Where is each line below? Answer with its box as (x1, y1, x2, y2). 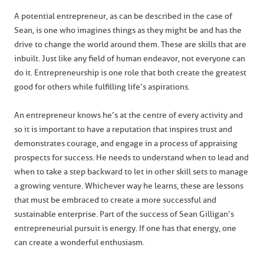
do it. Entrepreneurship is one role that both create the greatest (14, 68, 246, 78)
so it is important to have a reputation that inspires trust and (14, 124, 232, 134)
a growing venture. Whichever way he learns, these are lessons (14, 181, 243, 191)
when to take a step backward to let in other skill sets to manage (14, 167, 248, 177)
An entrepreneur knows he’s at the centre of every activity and (14, 110, 243, 120)
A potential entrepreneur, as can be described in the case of (14, 11, 232, 21)
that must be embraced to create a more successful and (14, 195, 216, 205)
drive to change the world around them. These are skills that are (14, 39, 246, 49)
